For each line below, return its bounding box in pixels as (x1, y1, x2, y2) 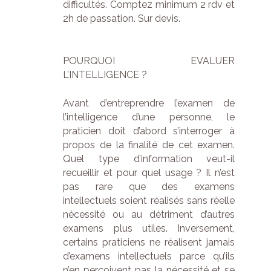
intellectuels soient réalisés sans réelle (63, 195, 235, 206)
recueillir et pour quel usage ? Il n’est (63, 167, 235, 178)
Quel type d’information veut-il (63, 153, 235, 165)
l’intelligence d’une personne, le (63, 111, 235, 123)
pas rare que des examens (63, 181, 235, 192)
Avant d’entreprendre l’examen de (63, 97, 235, 109)
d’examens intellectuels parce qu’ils (63, 250, 235, 262)
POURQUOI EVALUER (63, 55, 235, 67)
